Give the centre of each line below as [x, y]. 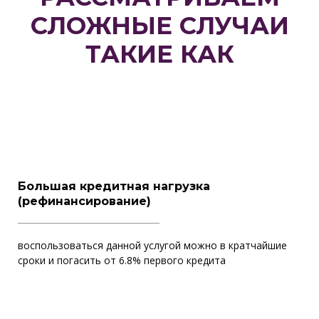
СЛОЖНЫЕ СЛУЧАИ [159, 26]
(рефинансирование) [84, 202]
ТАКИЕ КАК [159, 54]
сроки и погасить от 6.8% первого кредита [122, 261]
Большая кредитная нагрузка [114, 187]
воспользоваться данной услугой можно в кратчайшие [152, 246]
